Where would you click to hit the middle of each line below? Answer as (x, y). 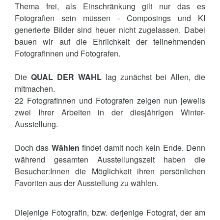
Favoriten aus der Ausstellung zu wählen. (86, 183)
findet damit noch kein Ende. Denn (142, 148)
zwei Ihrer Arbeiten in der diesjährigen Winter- (110, 112)
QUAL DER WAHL (68, 77)
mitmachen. (35, 89)
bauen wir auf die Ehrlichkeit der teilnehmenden (110, 41)
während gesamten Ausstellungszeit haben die (110, 159)
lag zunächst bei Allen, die (155, 77)
